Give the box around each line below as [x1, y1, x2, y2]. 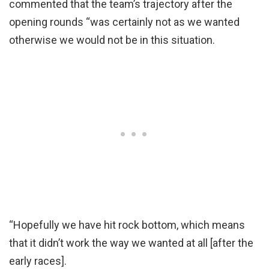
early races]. [9, 254, 67, 267]
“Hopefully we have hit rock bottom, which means [9, 218, 245, 231]
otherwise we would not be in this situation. [9, 33, 215, 46]
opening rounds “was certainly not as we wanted [9, 15, 240, 28]
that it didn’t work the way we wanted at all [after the [9, 236, 253, 249]
